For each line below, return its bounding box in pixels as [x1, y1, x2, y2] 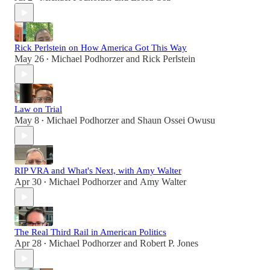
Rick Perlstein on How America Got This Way [14, 43, 187, 53]
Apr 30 [14, 177, 42, 187]
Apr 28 [14, 238, 42, 249]
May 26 [14, 54, 44, 64]
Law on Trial [14, 104, 62, 115]
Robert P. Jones [140, 238, 198, 249]
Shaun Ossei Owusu [137, 115, 215, 126]
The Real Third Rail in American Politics [14, 227, 166, 237]
